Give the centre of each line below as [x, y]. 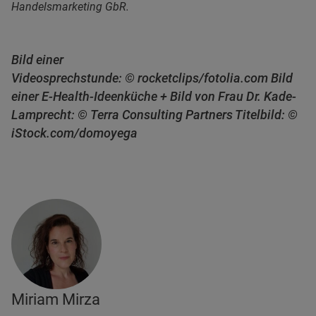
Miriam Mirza [56, 299]
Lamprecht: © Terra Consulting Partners [122, 114]
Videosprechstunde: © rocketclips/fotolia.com [140, 78]
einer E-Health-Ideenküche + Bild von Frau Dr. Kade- [154, 96]
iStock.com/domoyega [74, 133]
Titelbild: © [265, 114]
